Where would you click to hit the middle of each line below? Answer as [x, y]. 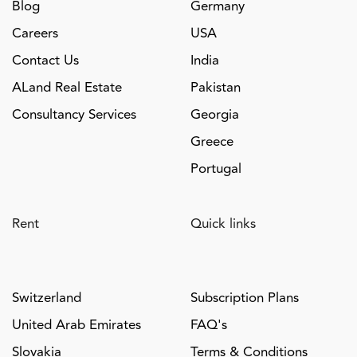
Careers [35, 34]
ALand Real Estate [67, 88]
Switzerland [47, 298]
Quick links [223, 224]
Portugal [216, 169]
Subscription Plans [245, 298]
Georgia [215, 115]
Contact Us [45, 61]
